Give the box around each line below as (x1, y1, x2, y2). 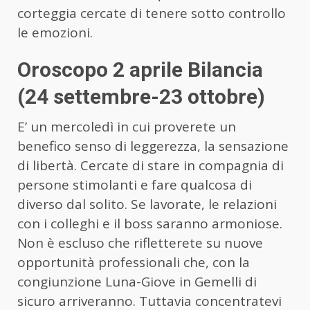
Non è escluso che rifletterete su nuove (17, 234, 263, 253)
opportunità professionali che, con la (17, 253, 250, 272)
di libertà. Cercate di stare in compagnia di (17, 156, 284, 175)
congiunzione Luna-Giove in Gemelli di (17, 273, 257, 291)
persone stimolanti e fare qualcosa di (17, 176, 252, 194)
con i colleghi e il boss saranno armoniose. (17, 215, 282, 233)
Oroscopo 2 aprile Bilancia (17, 57, 263, 82)
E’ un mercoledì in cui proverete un (17, 118, 236, 136)
